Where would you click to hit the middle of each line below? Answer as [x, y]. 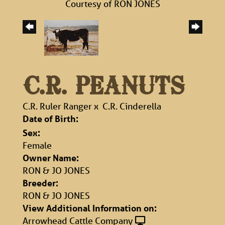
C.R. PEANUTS [103, 88]
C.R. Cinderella [132, 106]
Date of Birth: [50, 119]
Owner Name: [51, 158]
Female [37, 145]
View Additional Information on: [90, 208]
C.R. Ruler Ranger [57, 106]
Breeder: [40, 183]
